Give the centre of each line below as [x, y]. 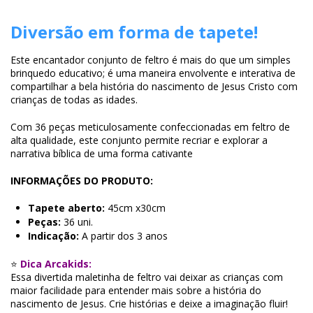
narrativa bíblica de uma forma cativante [102, 153]
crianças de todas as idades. [74, 99]
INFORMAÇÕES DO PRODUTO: [82, 180]
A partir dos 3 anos [123, 235]
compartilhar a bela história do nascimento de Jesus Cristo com [154, 86]
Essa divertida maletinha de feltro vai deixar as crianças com [147, 277]
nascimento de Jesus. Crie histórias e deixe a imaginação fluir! [149, 303]
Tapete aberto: [66, 208]
